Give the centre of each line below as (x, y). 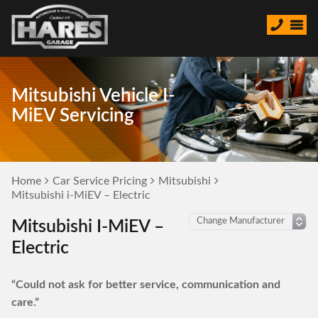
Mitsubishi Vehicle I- (93, 96)
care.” (25, 302)
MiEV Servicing (73, 116)
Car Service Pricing (100, 181)
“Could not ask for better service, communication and (146, 285)
